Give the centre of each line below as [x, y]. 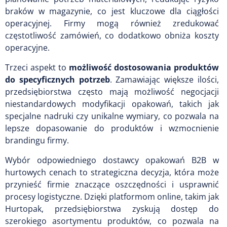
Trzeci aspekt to [37, 67]
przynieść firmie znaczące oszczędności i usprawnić [112, 184]
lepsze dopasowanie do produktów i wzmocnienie [112, 128]
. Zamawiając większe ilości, [164, 79]
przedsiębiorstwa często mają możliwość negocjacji [112, 91]
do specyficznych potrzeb [58, 79]
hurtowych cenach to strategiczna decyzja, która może [112, 172]
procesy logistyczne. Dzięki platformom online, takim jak [112, 196]
